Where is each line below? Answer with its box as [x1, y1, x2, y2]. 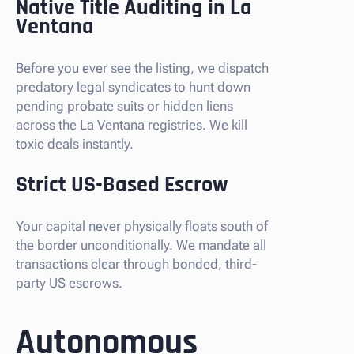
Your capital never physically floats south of [16, 217, 268, 234]
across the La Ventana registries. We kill [16, 116, 247, 133]
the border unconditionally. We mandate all [16, 236, 266, 253]
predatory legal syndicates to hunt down [16, 78, 250, 95]
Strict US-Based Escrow [16, 170, 228, 199]
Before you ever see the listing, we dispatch [16, 59, 269, 76]
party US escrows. [16, 274, 122, 291]
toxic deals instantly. [16, 135, 134, 152]
